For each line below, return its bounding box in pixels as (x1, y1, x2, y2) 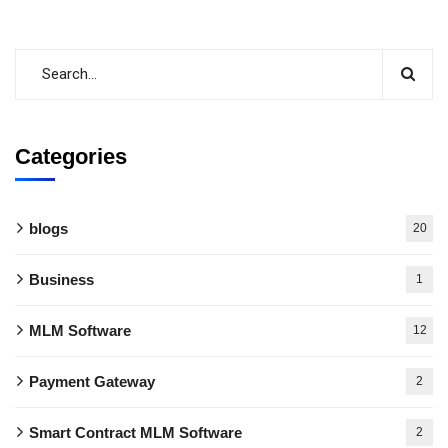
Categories (15, 143, 127, 169)
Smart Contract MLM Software (29, 423, 242, 441)
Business (29, 270, 94, 288)
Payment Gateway (29, 372, 155, 390)
